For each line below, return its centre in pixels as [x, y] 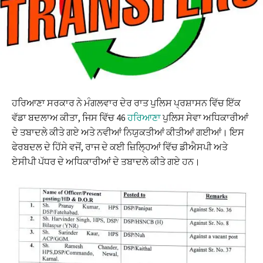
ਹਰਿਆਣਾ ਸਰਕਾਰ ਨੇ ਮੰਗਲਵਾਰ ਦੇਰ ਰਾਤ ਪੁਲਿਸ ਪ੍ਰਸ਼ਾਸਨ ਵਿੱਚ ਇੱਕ [126, 102]
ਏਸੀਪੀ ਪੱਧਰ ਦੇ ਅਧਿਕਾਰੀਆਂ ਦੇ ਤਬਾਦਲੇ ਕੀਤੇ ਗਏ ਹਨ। [106, 161]
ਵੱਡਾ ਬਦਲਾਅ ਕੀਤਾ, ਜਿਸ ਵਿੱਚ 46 [70, 117]
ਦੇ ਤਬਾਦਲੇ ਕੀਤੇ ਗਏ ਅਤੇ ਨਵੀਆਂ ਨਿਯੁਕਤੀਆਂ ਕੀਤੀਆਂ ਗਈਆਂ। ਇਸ [128, 132]
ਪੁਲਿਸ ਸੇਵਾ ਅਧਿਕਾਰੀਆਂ [205, 117]
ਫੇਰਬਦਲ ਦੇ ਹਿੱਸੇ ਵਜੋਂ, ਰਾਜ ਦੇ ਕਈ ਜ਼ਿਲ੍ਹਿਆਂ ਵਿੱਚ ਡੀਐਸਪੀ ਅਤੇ [120, 146]
